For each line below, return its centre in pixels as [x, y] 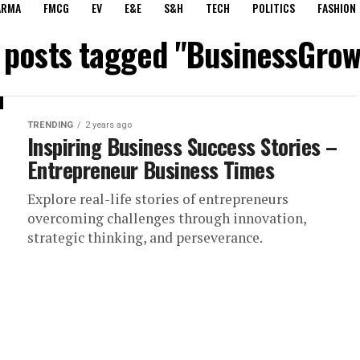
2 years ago [108, 125]
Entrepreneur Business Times [151, 169]
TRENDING [50, 125]
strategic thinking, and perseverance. [145, 237]
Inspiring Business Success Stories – [182, 146]
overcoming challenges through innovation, [167, 218]
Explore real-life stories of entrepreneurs [158, 198]
